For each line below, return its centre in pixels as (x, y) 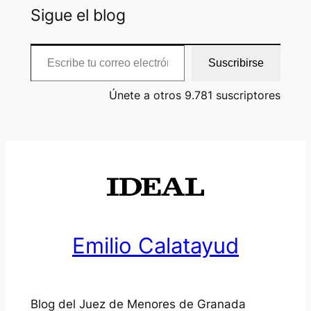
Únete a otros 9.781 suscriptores (195, 95)
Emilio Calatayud (155, 245)
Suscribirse (236, 63)
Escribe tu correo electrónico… (34, 45)
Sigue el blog (78, 16)
